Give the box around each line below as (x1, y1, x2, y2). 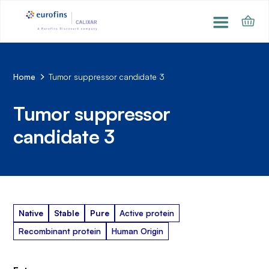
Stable (53, 207, 79, 218)
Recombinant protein (19, 225, 101, 236)
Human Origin (111, 225, 163, 236)
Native (19, 207, 44, 218)
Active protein (119, 207, 175, 218)
